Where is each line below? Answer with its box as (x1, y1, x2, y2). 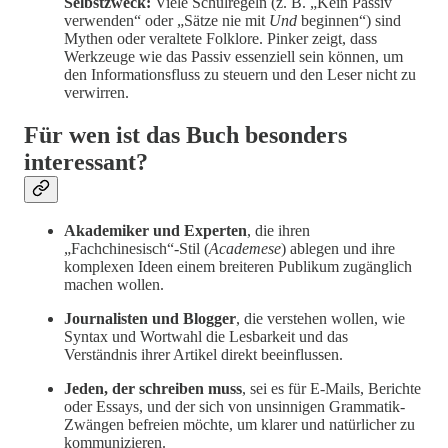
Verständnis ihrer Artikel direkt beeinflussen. (64, 346, 343, 364)
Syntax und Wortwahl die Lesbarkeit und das (64, 328, 348, 346)
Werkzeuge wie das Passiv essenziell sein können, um (64, 47, 403, 65)
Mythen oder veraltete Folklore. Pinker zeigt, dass (64, 29, 377, 47)
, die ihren (247, 222, 310, 240)
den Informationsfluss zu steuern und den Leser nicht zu (64, 65, 416, 83)
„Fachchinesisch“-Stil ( (64, 240, 209, 258)
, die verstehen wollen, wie (236, 310, 405, 328)
